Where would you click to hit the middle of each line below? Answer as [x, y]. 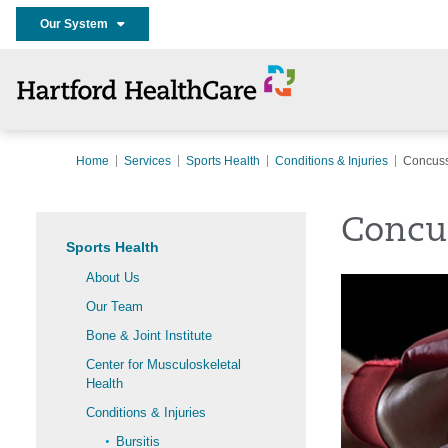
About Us [113, 277]
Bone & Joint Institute [149, 335]
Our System [78, 24]
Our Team [114, 306]
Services [147, 161]
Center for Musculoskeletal [163, 364]
